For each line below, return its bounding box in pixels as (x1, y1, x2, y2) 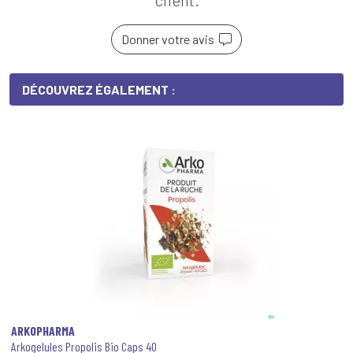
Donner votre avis (121, 32, 219, 46)
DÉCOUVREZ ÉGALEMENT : (22, 82, 176, 97)
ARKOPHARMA (11, 323, 75, 338)
